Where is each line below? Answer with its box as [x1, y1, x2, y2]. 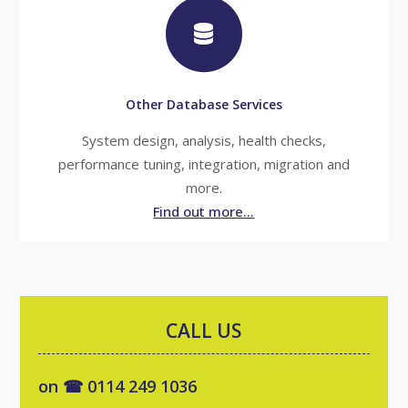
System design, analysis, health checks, [81, 131, 326, 149]
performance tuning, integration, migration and [57, 155, 350, 173]
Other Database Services [125, 96, 282, 113]
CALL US [166, 318, 242, 343]
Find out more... [153, 202, 255, 220]
